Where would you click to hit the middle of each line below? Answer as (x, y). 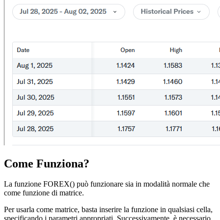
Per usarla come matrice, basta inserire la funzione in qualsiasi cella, (108, 210)
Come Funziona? (47, 163)
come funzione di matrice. (44, 193)
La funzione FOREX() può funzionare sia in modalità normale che (107, 184)
